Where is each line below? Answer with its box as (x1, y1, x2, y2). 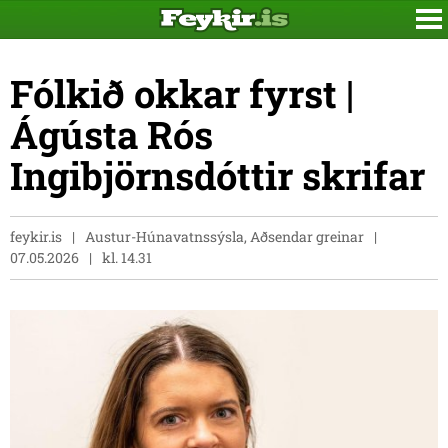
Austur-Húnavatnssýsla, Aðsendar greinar (85, 227, 367, 246)
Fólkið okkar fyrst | (10, 68, 354, 118)
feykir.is (10, 227, 62, 246)
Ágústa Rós (10, 109, 213, 159)
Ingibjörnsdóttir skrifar (10, 150, 425, 200)
